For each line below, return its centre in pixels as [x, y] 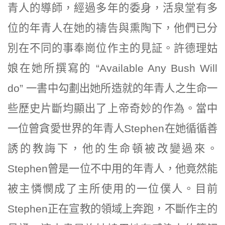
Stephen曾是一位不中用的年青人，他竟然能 [113, 168]
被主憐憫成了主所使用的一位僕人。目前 [113, 189]
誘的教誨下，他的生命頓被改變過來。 [113, 148]
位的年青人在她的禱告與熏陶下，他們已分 [113, 28]
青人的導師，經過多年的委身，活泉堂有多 [113, 8]
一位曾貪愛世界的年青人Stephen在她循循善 [113, 128]
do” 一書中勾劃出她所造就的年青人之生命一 [113, 88]
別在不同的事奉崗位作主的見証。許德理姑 [113, 48]
